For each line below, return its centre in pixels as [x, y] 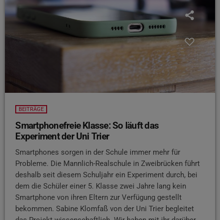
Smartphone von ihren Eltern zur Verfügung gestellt [99, 197]
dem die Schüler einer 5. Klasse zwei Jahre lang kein [101, 186]
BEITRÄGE [31, 110]
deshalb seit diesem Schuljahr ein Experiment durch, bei [107, 175]
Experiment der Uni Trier [62, 137]
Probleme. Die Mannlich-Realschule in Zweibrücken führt [108, 163]
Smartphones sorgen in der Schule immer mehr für [98, 152]
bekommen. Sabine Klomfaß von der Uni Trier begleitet [105, 208]
